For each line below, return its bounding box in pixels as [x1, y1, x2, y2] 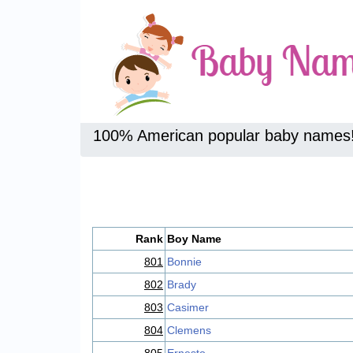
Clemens [167, 324, 211, 336]
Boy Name [167, 232, 221, 245]
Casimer [167, 301, 209, 314]
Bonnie [167, 255, 202, 268]
